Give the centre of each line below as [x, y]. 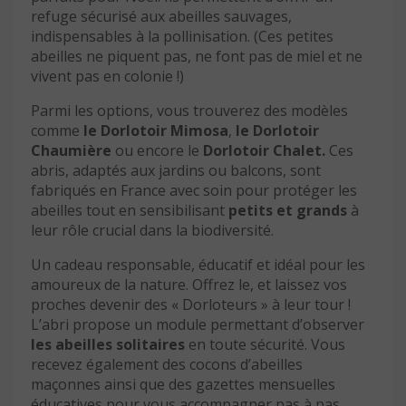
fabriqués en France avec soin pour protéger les [194, 190]
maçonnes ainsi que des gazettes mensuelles [183, 384]
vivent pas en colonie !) [107, 76]
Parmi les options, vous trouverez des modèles [189, 110]
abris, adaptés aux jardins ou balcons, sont [176, 170]
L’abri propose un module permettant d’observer [198, 324]
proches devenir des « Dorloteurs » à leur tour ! [191, 304]
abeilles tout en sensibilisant [128, 210]
